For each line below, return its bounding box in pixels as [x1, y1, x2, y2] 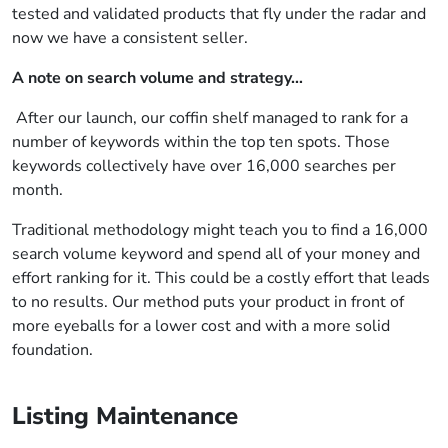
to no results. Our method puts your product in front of [12, 291, 404, 313]
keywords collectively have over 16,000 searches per [12, 155, 396, 177]
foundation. [12, 339, 93, 361]
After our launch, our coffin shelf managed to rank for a [12, 107, 408, 129]
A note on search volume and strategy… [12, 67, 303, 89]
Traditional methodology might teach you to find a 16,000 [12, 219, 428, 241]
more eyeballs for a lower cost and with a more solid [12, 315, 390, 337]
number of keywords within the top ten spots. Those [12, 131, 390, 153]
